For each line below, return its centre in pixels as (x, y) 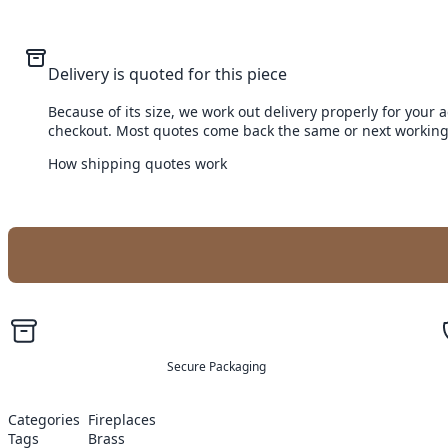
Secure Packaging (216, 367)
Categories (44, 420)
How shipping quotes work (137, 164)
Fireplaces (122, 420)
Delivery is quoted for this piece (167, 74)
